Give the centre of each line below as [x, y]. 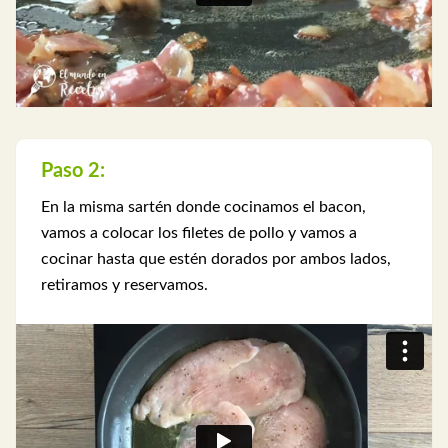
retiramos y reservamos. [124, 284]
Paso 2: [73, 170]
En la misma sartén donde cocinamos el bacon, [203, 206]
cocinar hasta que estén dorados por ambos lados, [216, 258]
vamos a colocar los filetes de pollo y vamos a [199, 232]
